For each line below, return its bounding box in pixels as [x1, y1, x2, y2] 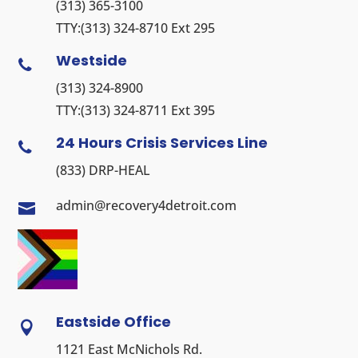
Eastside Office [55, 311, 171, 332]
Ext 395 [167, 101, 215, 119]
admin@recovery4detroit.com [55, 196, 237, 214]
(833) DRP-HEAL [55, 161, 150, 179]
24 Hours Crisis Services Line [55, 132, 268, 153]
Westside [55, 50, 127, 70]
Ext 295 [167, 18, 215, 37]
